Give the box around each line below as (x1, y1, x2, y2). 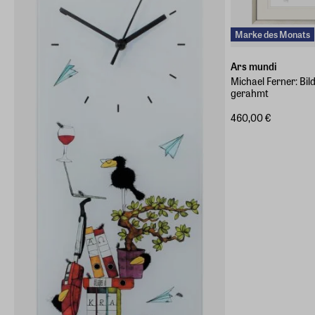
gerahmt (231, 85, 269, 100)
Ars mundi (231, 58, 276, 73)
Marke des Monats (235, 27, 310, 41)
